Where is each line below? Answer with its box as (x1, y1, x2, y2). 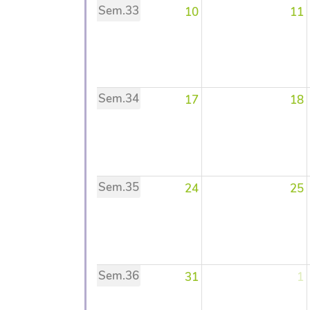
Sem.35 (98, 179, 139, 195)
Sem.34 (98, 90, 139, 107)
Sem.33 (98, 2, 139, 19)
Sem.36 (98, 267, 139, 284)
